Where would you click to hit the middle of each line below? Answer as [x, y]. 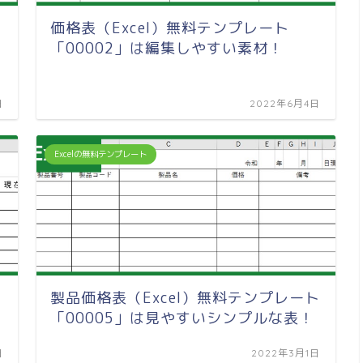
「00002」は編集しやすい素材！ [167, 48]
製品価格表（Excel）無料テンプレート [186, 297]
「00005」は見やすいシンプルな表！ [183, 318]
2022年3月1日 [286, 352]
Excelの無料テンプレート [101, 154]
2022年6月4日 [285, 103]
